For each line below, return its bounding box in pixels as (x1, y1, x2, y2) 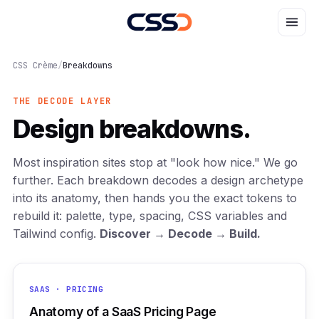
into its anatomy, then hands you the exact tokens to (13, 191, 297, 205)
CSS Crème (13, 60, 58, 71)
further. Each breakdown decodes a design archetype (13, 173, 303, 187)
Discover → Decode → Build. (100, 226, 261, 241)
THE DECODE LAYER (13, 95, 112, 107)
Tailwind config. (13, 226, 100, 241)
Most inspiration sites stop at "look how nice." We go (13, 155, 298, 169)
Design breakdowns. (13, 114, 251, 144)
